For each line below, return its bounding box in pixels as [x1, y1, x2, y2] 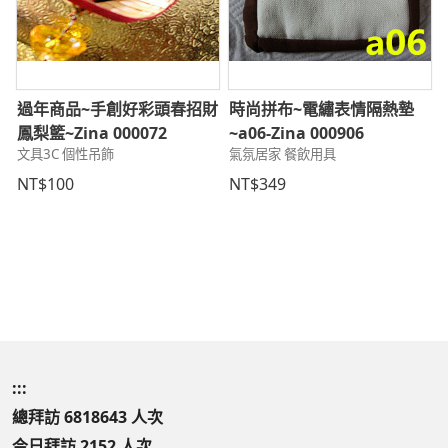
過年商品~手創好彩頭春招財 [17, 98, 218, 121]
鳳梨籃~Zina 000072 [17, 122, 167, 145]
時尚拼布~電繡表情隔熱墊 [229, 98, 414, 121]
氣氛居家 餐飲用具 [229, 145, 336, 164]
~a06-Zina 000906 [229, 122, 364, 145]
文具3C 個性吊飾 [17, 145, 114, 164]
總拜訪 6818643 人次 [12, 406, 163, 429]
